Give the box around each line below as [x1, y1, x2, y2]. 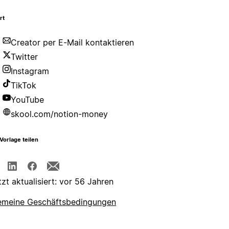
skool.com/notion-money [11, 109, 108, 120]
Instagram [11, 66, 50, 77]
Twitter [11, 52, 38, 62]
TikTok [11, 80, 37, 91]
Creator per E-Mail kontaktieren [11, 37, 134, 48]
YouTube [11, 95, 44, 105]
